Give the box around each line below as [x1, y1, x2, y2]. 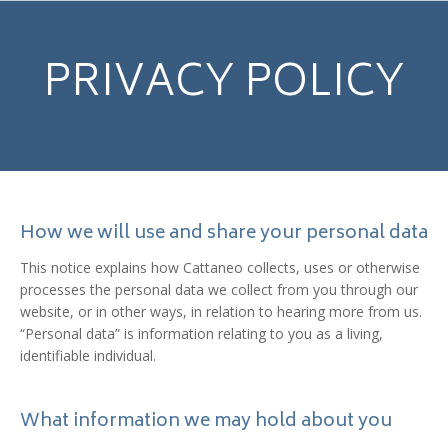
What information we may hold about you [20, 406, 392, 438]
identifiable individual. [20, 346, 156, 365]
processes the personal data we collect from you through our [20, 280, 418, 299]
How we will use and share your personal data [20, 218, 428, 250]
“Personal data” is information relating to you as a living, [20, 324, 383, 343]
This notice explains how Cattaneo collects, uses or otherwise [20, 258, 420, 277]
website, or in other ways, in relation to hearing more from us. [20, 302, 422, 321]
